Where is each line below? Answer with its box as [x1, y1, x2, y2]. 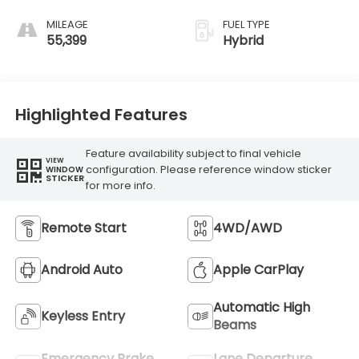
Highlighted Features [14, 103, 188, 126]
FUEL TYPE [223, 17, 270, 33]
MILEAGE [46, 17, 88, 33]
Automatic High [213, 298, 310, 317]
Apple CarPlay [213, 260, 304, 280]
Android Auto [40, 260, 123, 280]
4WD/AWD [213, 219, 282, 238]
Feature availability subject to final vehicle [85, 145, 301, 161]
